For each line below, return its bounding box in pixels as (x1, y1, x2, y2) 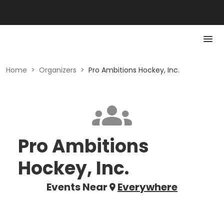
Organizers (39, 65, 76, 75)
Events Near (46, 180, 107, 194)
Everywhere (117, 180, 177, 194)
